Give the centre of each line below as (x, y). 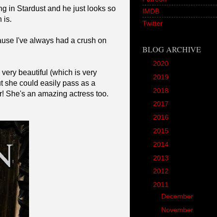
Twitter (153, 23)
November (178, 210)
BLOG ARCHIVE (172, 49)
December (178, 196)
